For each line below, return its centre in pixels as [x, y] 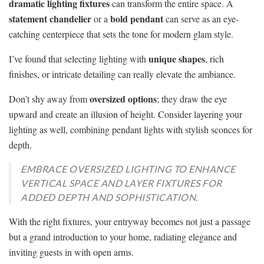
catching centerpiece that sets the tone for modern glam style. [121, 34]
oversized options [123, 99]
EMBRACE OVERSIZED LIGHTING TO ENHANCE [128, 169]
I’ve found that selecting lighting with [79, 59]
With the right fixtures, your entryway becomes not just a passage [130, 222]
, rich [214, 59]
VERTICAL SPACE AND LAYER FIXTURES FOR [121, 183]
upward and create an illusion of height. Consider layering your [126, 114]
